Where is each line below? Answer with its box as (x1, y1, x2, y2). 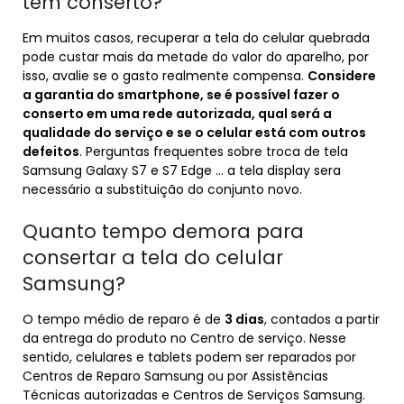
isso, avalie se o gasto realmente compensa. (23, 67, 308, 85)
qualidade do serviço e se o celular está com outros (23, 124, 366, 142)
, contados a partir (264, 310, 380, 328)
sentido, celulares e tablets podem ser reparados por (23, 348, 356, 366)
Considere (308, 67, 376, 85)
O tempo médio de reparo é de (23, 310, 225, 328)
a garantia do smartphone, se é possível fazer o (23, 86, 340, 104)
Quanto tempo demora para (23, 218, 304, 244)
